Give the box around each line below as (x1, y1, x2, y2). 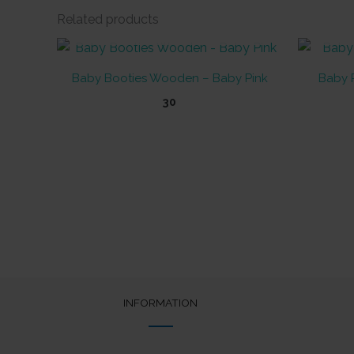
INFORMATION (123, 296, 198, 310)
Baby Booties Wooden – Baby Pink (71, 71, 268, 86)
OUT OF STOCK (121, 19, 218, 35)
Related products (57, 12, 159, 28)
